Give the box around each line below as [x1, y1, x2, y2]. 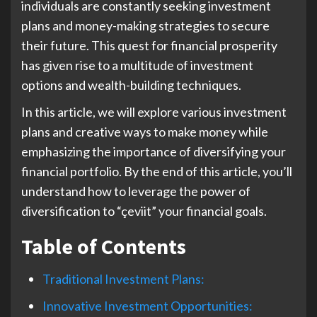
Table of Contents [21, 233, 186, 260]
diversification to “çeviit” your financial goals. [21, 203, 267, 219]
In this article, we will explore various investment [21, 104, 287, 120]
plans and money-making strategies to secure [21, 18, 270, 34]
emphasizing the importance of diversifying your [21, 144, 286, 160]
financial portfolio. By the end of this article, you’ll [21, 163, 292, 180]
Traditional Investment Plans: [42, 271, 204, 287]
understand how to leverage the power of [21, 183, 250, 200]
